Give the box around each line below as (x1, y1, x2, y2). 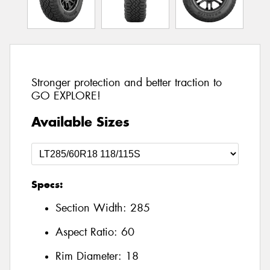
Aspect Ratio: (55, 225, 121, 240)
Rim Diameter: (55, 248, 125, 263)
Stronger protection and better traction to (31, 75, 222, 90)
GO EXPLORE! (31, 89, 101, 104)
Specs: (31, 177, 63, 191)
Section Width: (55, 201, 130, 216)
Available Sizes (31, 113, 130, 130)
